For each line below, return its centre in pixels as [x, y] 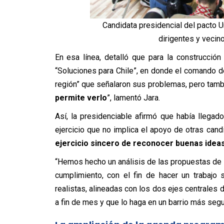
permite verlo [81, 97]
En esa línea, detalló [93, 57]
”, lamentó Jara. [133, 97]
